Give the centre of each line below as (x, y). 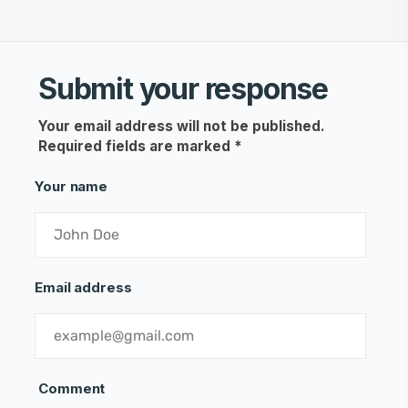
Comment (72, 388)
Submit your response (183, 88)
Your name (71, 186)
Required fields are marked (136, 146)
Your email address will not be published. (182, 126)
